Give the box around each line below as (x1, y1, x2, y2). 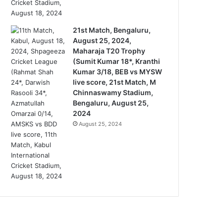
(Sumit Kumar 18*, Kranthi (73, 57, 161, 65)
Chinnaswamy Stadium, (73, 88, 154, 97)
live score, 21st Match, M (73, 78, 157, 86)
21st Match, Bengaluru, (73, 26, 151, 34)
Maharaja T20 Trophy (73, 47, 146, 55)
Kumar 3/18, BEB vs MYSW (73, 67, 163, 76)
